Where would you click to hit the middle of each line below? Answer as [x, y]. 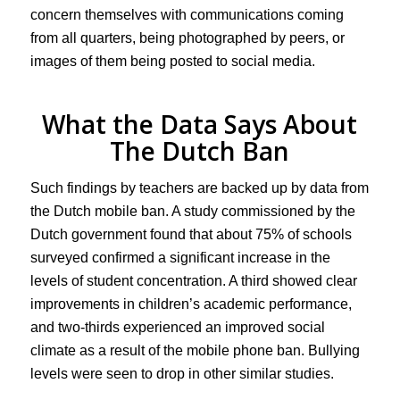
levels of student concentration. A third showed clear [193, 280]
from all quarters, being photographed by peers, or [187, 38]
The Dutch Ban [200, 151]
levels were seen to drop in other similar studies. [182, 373]
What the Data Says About [200, 125]
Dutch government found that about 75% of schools [191, 234]
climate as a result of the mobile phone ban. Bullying [195, 350]
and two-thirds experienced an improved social [177, 327]
